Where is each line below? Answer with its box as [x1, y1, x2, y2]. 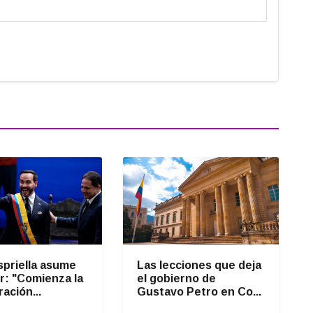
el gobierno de [136, 272, 216, 285]
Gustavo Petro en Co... [136, 286, 261, 298]
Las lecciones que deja [136, 259, 261, 272]
